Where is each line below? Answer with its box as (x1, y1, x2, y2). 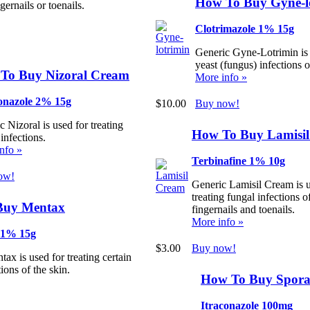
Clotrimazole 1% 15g (195, 23, 294, 35)
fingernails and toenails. (192, 203, 295, 216)
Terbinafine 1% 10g (192, 155, 285, 167)
